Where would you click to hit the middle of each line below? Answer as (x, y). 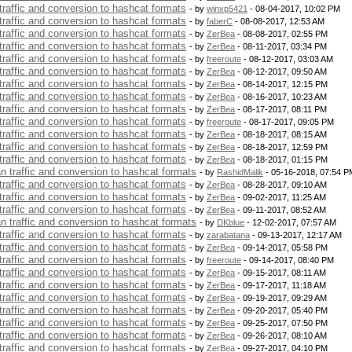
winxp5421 (227, 9)
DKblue (231, 222)
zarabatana (228, 235)
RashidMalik (240, 172)
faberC (220, 21)
